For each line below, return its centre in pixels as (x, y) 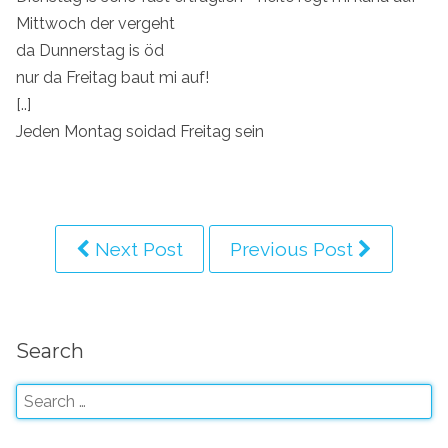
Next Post (136, 248)
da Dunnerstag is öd (90, 50)
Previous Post (294, 248)
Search (50, 351)
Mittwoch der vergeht (95, 23)
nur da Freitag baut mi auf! (112, 77)
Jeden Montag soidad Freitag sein (140, 131)
